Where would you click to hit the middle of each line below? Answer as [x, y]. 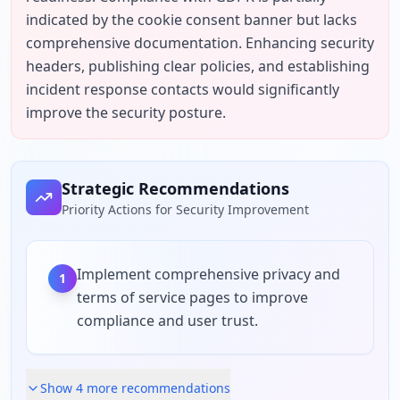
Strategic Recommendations [175, 188]
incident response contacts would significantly [183, 89]
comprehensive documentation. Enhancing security [200, 43]
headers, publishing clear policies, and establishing [198, 66]
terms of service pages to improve [192, 297]
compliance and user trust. [167, 321]
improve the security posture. [126, 112]
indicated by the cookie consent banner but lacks [192, 20]
